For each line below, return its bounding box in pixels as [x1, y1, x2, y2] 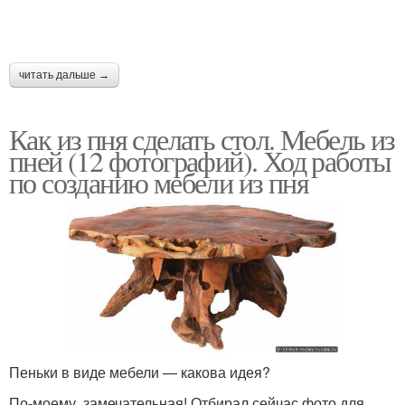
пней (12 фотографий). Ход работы [9, 140, 391, 180]
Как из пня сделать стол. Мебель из [9, 118, 395, 158]
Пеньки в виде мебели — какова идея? [9, 361, 270, 382]
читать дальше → [19, 68, 109, 81]
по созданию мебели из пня [9, 162, 308, 202]
